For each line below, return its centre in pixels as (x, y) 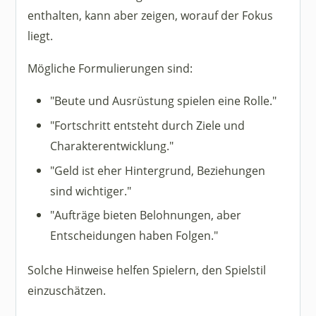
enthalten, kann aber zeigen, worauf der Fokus (151, 15)
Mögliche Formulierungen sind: (110, 68)
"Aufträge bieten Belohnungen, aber (146, 215)
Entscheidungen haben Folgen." (134, 236)
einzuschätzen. (67, 291)
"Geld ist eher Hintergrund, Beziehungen (158, 170)
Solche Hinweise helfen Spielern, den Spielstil (147, 270)
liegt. (41, 35)
